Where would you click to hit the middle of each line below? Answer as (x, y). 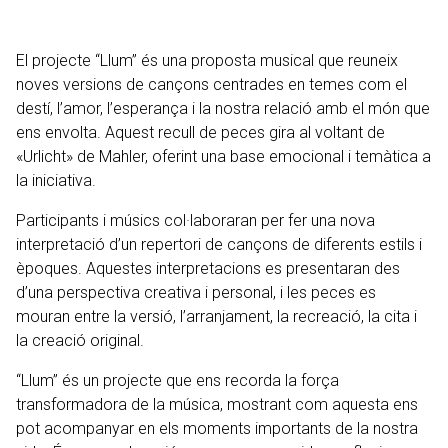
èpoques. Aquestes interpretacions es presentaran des (208, 268)
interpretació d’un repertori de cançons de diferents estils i (219, 244)
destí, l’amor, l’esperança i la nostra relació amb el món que (223, 108)
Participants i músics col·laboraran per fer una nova (195, 220)
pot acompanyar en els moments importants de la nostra (217, 428)
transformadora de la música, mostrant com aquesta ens (217, 404)
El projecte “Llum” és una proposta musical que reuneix (207, 60)
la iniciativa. (56, 180)
